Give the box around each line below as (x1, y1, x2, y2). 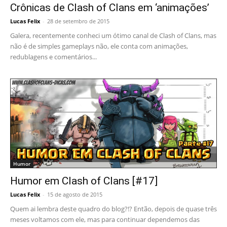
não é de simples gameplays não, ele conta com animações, (10, 42, 188, 51)
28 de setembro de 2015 (47, 17, 109, 25)
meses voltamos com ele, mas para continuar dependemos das (10, 215, 200, 224)
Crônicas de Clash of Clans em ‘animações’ (10, 2, 209, 14)
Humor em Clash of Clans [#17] (10, 175, 158, 187)
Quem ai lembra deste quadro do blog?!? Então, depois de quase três (10, 204, 217, 214)
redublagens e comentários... (10, 52, 97, 62)
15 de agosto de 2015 (47, 191, 102, 199)
